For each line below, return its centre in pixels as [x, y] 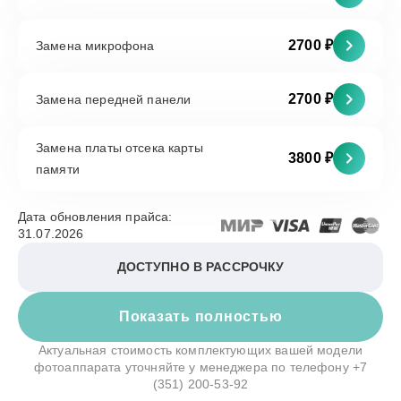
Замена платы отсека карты [119, 148]
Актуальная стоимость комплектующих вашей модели [200, 350]
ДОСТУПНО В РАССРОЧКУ [200, 267]
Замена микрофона [95, 46]
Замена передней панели [114, 99]
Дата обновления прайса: [95, 217]
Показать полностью [200, 316]
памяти [58, 169]
